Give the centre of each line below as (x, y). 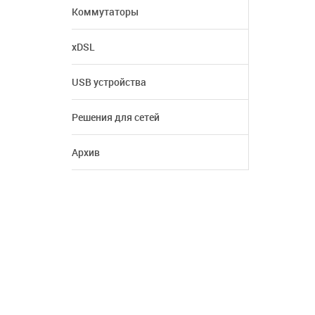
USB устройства (109, 82)
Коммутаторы (105, 12)
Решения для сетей (116, 117)
